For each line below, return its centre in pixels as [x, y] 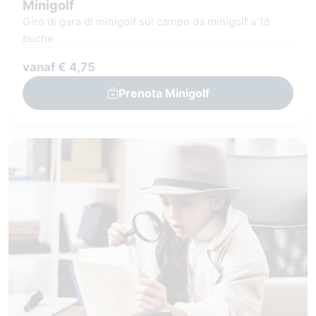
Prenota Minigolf [164, 93]
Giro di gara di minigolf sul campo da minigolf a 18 [146, 22]
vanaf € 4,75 [59, 67]
